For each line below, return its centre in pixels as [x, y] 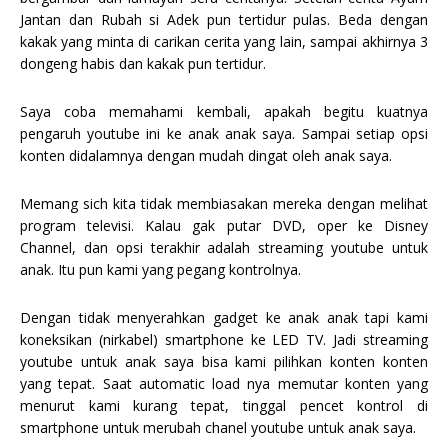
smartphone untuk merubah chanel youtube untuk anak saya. [218, 427]
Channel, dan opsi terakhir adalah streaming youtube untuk [224, 247]
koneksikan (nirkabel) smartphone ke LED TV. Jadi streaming [224, 339]
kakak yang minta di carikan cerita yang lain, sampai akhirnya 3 [224, 41]
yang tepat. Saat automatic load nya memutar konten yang [224, 383]
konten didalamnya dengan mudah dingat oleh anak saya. [206, 155]
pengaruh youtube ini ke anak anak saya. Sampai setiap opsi [224, 133]
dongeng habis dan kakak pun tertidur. [143, 63]
